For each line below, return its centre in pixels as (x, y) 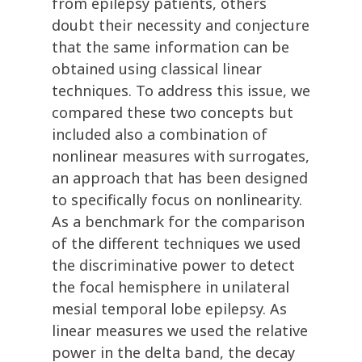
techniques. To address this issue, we (181, 91)
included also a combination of (160, 135)
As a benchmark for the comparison (178, 222)
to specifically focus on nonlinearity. (177, 200)
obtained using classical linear (157, 69)
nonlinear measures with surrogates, (181, 156)
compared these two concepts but (173, 113)
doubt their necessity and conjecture (181, 25)
